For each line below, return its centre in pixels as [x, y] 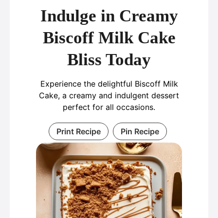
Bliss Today [109, 60]
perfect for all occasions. [109, 107]
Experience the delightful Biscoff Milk [109, 84]
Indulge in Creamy [109, 16]
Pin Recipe [140, 131]
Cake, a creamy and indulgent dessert [109, 95]
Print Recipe [79, 131]
